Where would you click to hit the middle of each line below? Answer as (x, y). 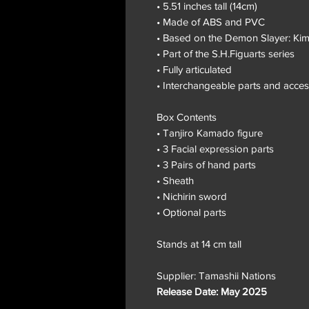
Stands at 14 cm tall (199, 243)
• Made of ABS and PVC (211, 21)
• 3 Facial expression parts (215, 148)
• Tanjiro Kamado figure (210, 132)
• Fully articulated (194, 69)
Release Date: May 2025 (212, 291)
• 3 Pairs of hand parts (206, 164)
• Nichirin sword (192, 196)
